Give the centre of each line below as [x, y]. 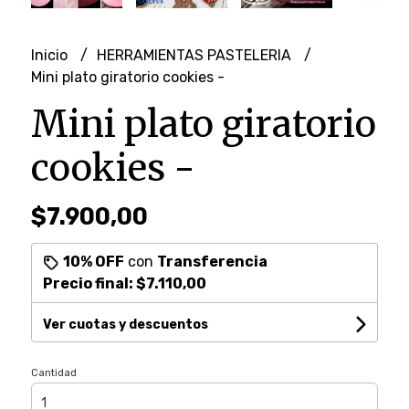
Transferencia [212, 261]
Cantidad [53, 372]
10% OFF [93, 261]
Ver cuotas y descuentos [125, 324]
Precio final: [89, 283]
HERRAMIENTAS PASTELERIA [195, 55]
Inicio [51, 55]
